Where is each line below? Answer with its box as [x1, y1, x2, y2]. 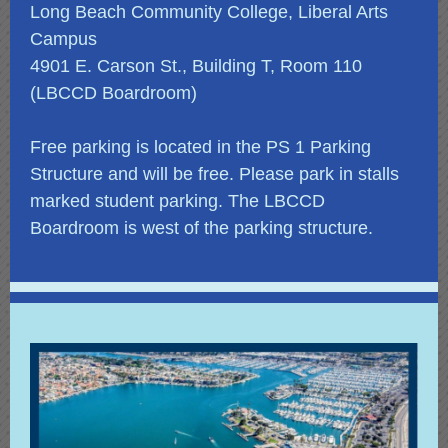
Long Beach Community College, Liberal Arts [30, 2, 388, 22]
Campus [30, 29, 97, 49]
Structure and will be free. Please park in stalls [30, 164, 399, 184]
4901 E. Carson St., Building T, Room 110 [30, 56, 362, 76]
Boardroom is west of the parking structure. [30, 218, 373, 238]
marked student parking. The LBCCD [30, 191, 325, 211]
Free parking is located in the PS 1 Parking [30, 137, 371, 157]
